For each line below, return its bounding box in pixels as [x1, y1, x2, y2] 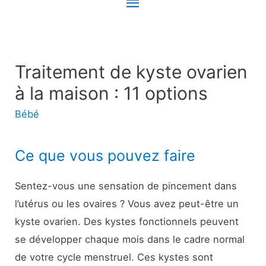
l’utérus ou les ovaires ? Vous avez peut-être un [15, 198, 239, 210]
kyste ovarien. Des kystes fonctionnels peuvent [15, 216, 239, 228]
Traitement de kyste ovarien [15, 61, 248, 83]
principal [124, 21, 191, 42]
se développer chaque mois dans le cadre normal [15, 233, 245, 246]
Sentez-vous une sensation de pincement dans [15, 180, 237, 192]
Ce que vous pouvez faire [15, 147, 196, 165]
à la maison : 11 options [15, 82, 208, 104]
